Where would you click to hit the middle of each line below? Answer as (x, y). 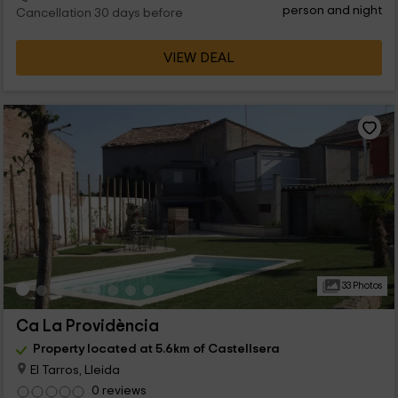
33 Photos (361, 286)
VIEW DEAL (199, 58)
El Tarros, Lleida (73, 370)
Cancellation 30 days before (99, 13)
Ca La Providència (87, 327)
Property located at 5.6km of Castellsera (156, 349)
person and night (333, 11)
